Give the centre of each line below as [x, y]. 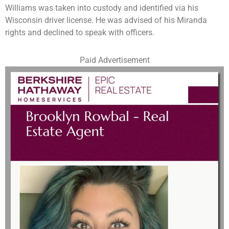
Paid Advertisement [114, 60]
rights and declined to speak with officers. [80, 33]
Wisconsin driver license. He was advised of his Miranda [106, 20]
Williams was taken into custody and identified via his [102, 8]
